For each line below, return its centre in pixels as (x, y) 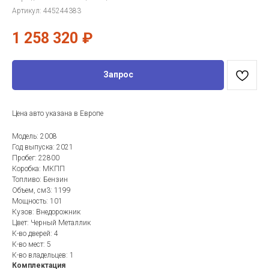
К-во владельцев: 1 (43, 255)
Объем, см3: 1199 (41, 190)
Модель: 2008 (35, 136)
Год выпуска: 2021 (43, 147)
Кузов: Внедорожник (46, 212)
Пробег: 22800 (36, 158)
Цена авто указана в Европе (58, 113)
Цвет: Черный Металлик (51, 222)
